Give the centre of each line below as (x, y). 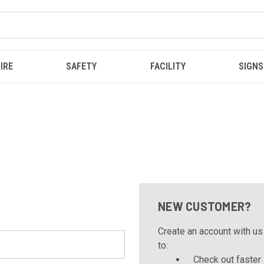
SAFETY (82, 66)
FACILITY (168, 66)
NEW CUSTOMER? (205, 206)
